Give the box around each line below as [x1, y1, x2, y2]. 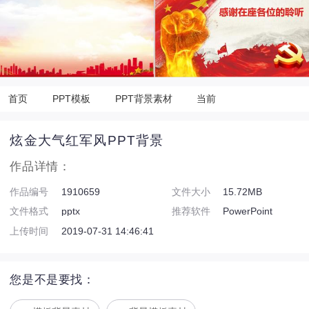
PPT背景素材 [114, 92, 172, 104]
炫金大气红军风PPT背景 [10, 133, 164, 148]
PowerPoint [222, 206, 272, 217]
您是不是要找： [10, 273, 95, 287]
